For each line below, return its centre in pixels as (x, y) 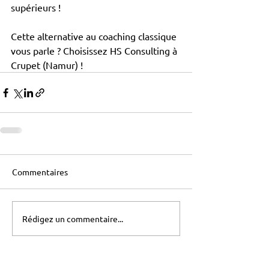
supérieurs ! (36, 8)
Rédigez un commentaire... (73, 218)
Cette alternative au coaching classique (95, 36)
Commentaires (40, 172)
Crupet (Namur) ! (47, 65)
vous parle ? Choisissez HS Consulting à (95, 51)
